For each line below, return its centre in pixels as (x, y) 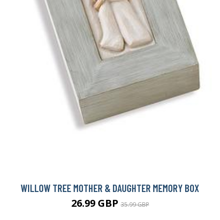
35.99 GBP (135, 205)
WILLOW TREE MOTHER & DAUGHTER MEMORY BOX (110, 188)
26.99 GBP (96, 203)
